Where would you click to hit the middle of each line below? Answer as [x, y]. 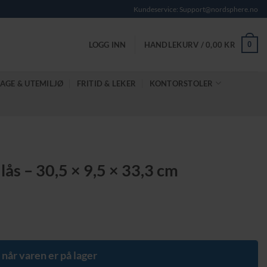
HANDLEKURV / [175, 45]
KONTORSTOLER [181, 83]
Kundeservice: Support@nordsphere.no [196, 9]
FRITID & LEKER [106, 83]
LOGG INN [107, 45]
